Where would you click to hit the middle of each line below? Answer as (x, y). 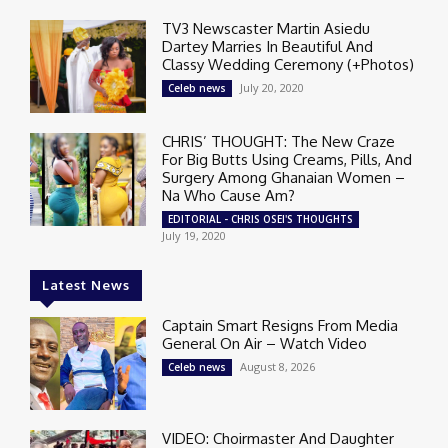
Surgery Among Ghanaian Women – (284, 177)
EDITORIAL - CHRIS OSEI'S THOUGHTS (261, 218)
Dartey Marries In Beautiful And (268, 46)
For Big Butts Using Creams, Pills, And (287, 159)
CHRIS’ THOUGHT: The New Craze (279, 141)
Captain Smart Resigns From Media (280, 325)
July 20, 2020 (272, 87)
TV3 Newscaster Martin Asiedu (266, 28)
